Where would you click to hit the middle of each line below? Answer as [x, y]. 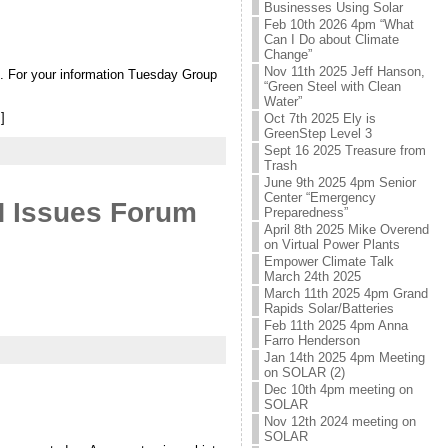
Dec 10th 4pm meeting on [338, 389]
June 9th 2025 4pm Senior [339, 182]
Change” [287, 54]
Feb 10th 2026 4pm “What [338, 24]
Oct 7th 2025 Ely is [319, 118]
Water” [282, 101]
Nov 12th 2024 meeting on [339, 421]
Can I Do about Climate [331, 39]
